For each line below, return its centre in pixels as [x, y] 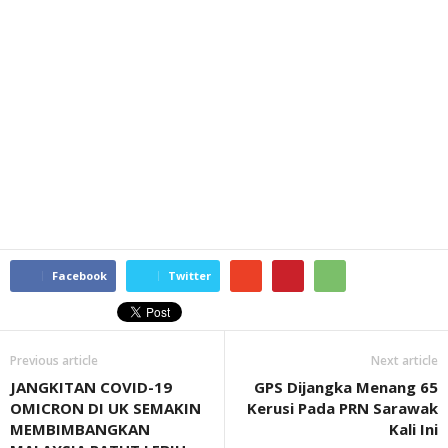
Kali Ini [413, 429]
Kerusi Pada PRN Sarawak [342, 408]
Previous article [54, 360]
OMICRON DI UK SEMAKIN [105, 408]
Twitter [189, 275]
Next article [404, 360]
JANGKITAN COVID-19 [91, 387]
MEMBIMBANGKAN [80, 429]
